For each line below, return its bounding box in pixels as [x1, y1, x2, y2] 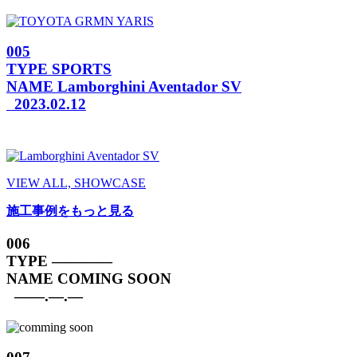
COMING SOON [57, 269, 171, 287]
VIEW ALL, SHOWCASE [6, 176, 146, 190]
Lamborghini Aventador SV [57, 78, 241, 96]
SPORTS [52, 61, 112, 78]
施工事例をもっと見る [6, 204, 134, 218]
